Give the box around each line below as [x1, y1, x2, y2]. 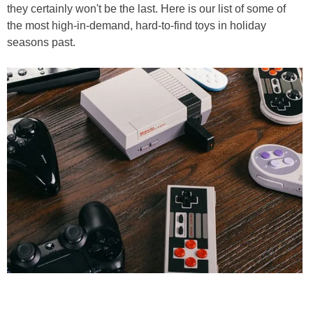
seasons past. [7, 36, 75, 48]
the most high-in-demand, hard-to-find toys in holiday [7, 20, 266, 31]
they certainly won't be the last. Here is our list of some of [7, 3, 286, 15]
